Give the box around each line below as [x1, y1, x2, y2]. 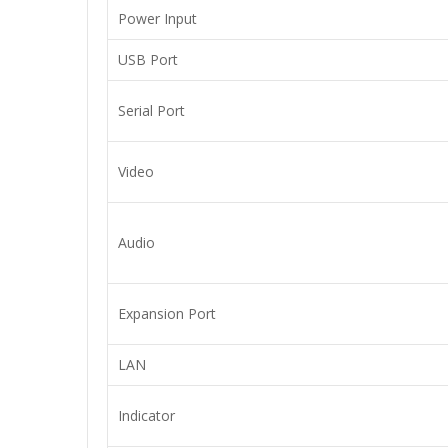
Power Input [118, 9, 197, 28]
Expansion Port [118, 304, 216, 323]
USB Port [118, 50, 178, 69]
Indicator [118, 406, 175, 425]
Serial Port [118, 101, 185, 120]
